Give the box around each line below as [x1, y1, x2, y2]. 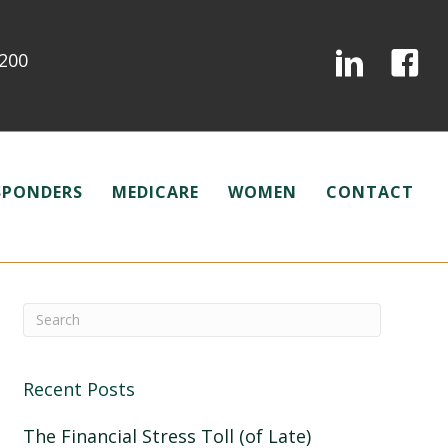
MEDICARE [112, 180, 200, 203]
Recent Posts [22, 376, 135, 401]
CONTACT [326, 180, 415, 203]
